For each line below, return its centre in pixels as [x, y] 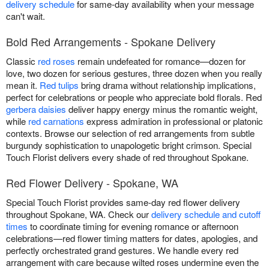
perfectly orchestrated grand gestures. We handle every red [122, 250]
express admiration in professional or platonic [174, 121]
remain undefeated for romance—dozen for [160, 61]
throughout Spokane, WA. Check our [79, 214]
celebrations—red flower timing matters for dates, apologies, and [132, 238]
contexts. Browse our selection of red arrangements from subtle [130, 133]
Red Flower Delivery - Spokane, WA [92, 183]
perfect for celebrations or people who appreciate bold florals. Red [134, 97]
